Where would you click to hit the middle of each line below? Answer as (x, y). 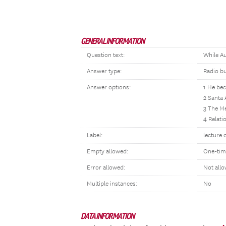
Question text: (106, 55)
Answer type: (104, 71)
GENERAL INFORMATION (112, 41)
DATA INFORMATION (107, 216)
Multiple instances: (112, 184)
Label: (95, 135)
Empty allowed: (107, 152)
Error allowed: (106, 168)
